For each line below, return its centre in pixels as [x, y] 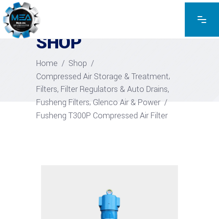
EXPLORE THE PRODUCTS [80, 26]
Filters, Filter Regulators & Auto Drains [102, 89]
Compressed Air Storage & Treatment [102, 76]
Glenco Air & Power [127, 102]
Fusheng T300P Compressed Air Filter [102, 115]
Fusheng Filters [63, 102]
